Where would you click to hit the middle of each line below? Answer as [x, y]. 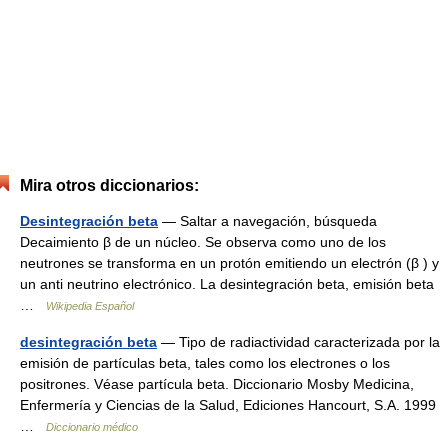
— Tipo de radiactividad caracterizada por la [298, 341]
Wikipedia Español [90, 305]
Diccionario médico [92, 426]
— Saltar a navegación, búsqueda [267, 220]
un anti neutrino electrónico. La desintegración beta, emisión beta [227, 283]
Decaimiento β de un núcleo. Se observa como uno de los [203, 241]
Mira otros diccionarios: [109, 185]
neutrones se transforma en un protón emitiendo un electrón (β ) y [229, 262]
